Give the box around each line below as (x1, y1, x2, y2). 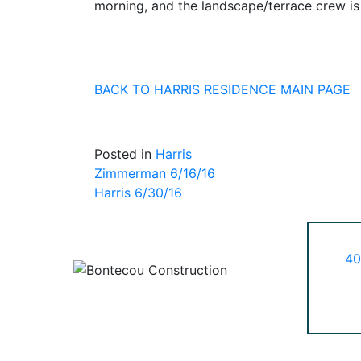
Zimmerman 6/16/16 (94, 165, 215, 181)
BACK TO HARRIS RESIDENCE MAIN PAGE (94, 81, 351, 98)
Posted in (94, 146, 156, 162)
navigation (93, 193, 221, 224)
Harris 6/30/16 (94, 185, 182, 201)
